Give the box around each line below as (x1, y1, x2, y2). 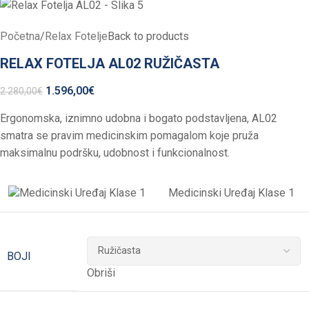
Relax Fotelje (45, 29, 108, 43)
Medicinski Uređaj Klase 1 (168, 186, 295, 199)
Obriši (87, 266, 115, 279)
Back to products (108, 29, 189, 43)
